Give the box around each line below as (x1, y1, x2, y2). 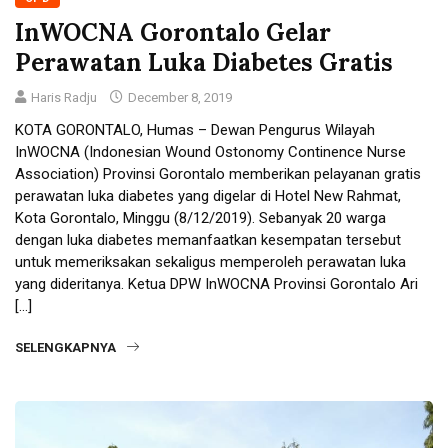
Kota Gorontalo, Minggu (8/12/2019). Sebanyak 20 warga (15, 209, 386, 228)
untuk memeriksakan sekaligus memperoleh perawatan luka (15, 253, 406, 272)
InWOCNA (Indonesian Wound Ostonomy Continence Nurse (15, 143, 406, 162)
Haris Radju (31, 90, 97, 106)
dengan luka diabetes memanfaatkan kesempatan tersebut (15, 231, 401, 250)
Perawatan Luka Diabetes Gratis (15, 47, 393, 79)
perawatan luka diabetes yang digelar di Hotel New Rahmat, (15, 187, 401, 206)
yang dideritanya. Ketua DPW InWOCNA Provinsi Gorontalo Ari (15, 275, 418, 294)
